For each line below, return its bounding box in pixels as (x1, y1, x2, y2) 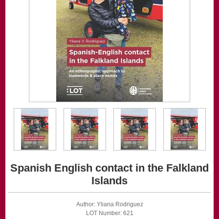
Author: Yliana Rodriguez (76, 201, 143, 208)
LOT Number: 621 (86, 210, 133, 217)
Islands (91, 175, 128, 187)
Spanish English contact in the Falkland (10, 162, 209, 175)
